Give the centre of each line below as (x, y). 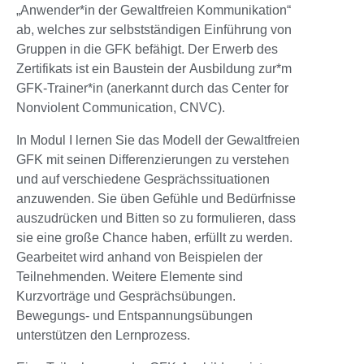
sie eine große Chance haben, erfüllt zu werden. (154, 238)
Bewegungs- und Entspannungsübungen (134, 316)
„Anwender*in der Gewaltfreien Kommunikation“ (154, 10)
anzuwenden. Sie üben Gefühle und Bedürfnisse (156, 199)
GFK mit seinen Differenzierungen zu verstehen (153, 160)
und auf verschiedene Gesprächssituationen (143, 179)
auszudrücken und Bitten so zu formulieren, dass (156, 218)
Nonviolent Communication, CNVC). (121, 108)
